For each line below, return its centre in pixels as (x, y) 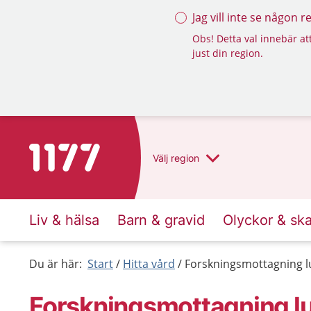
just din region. (228, 53)
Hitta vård (149, 264)
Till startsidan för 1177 (87, 152)
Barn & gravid (161, 220)
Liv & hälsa (64, 220)
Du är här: (56, 264)
